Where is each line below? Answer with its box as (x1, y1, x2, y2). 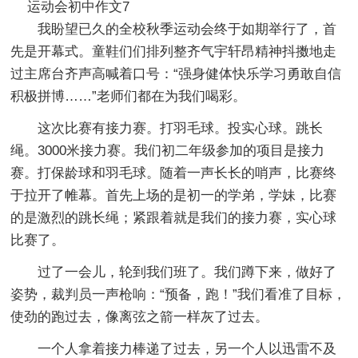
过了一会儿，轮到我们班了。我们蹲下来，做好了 (38, 264, 337, 280)
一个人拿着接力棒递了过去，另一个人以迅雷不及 (38, 340, 337, 356)
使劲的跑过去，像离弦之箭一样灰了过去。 (10, 308, 269, 324)
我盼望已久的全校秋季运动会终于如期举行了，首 (38, 21, 337, 37)
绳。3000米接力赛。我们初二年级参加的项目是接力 (10, 142, 325, 158)
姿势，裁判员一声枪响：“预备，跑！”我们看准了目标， (10, 286, 347, 302)
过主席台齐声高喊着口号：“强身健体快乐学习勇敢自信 (10, 66, 342, 82)
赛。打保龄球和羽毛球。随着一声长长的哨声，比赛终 (10, 165, 337, 181)
